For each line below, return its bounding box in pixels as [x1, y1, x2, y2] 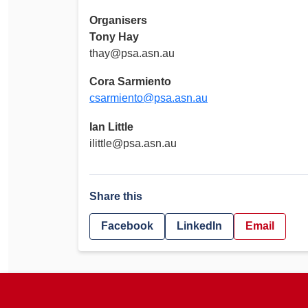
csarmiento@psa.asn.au [89, 92, 208, 104]
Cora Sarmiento [89, 76, 171, 88]
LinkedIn [177, 220, 222, 232]
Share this [89, 190, 142, 203]
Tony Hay [89, 30, 139, 43]
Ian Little [89, 121, 133, 133]
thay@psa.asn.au [89, 47, 175, 59]
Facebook [101, 220, 153, 232]
